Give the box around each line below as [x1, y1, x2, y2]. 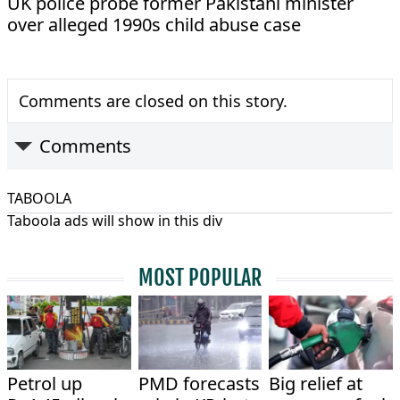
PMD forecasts [137, 371, 260, 396]
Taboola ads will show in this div [7, 210, 222, 230]
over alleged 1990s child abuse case [7, 12, 301, 37]
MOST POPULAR [138, 263, 262, 291]
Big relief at [269, 371, 363, 396]
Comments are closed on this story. [19, 89, 287, 112]
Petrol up [7, 371, 82, 396]
